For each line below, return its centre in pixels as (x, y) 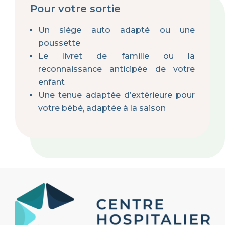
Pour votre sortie (75, 9)
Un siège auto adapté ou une (117, 30)
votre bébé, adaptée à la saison (102, 108)
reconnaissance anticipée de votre (117, 69)
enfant (51, 82)
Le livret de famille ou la (117, 56)
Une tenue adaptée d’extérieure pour (117, 95)
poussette (59, 43)
